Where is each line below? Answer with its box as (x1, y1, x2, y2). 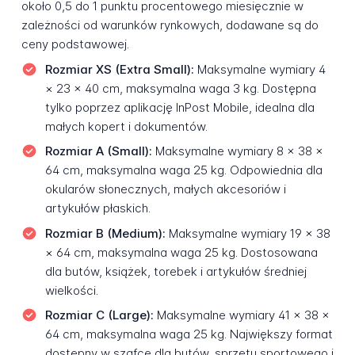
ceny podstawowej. (21, 36, 129, 52)
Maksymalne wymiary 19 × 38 (165, 225, 330, 241)
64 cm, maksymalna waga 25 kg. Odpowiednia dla (44, 162, 323, 178)
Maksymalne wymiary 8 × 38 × (151, 143, 323, 159)
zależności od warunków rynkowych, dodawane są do (21, 17, 319, 33)
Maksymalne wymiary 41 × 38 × (153, 307, 330, 323)
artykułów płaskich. (44, 200, 151, 216)
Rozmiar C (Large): (44, 307, 154, 323)
